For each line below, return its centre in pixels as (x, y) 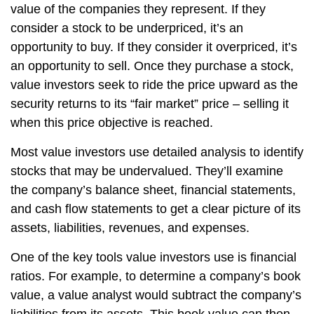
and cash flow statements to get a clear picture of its (156, 209)
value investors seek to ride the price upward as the (154, 85)
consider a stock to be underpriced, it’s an (127, 28)
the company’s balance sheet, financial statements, (153, 190)
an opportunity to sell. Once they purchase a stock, (152, 66)
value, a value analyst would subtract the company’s (156, 295)
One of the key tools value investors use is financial (153, 257)
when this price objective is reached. (112, 123)
